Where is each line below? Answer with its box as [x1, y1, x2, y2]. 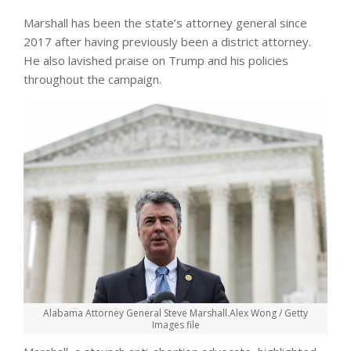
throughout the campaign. [24, 71, 161, 87]
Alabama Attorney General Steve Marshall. [43, 306, 230, 320]
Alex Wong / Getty [230, 306, 308, 320]
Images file [151, 317, 200, 331]
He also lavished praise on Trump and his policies [24, 52, 288, 68]
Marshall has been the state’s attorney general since [24, 14, 307, 31]
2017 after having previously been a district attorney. [24, 33, 311, 49]
